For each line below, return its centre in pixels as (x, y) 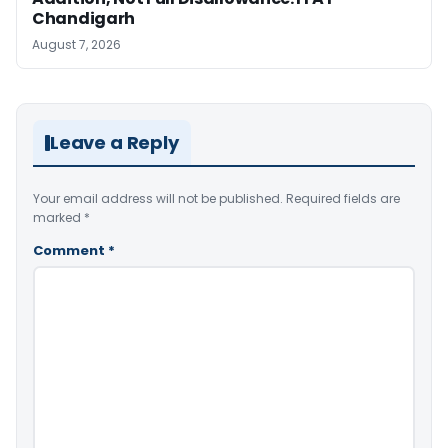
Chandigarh (84, 19)
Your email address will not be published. (158, 199)
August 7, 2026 (76, 45)
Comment (70, 251)
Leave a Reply (114, 143)
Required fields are (343, 199)
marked (58, 218)
